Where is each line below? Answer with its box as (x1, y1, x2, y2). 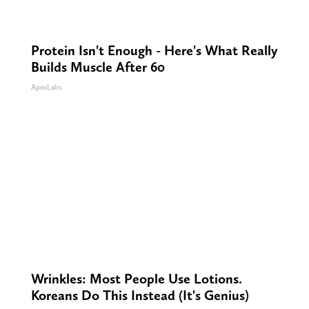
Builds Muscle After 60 (30, 59, 165, 76)
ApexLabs (30, 83, 61, 92)
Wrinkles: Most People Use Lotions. (30, 270, 242, 288)
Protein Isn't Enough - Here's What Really (30, 42, 278, 59)
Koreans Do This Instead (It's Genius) (30, 287, 249, 304)
